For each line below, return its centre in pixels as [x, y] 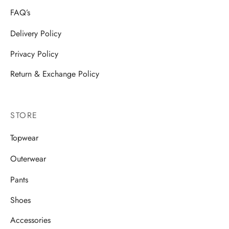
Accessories [30, 220]
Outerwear [28, 158]
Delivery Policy [36, 33]
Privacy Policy [34, 54]
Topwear [24, 138]
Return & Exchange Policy [55, 74]
